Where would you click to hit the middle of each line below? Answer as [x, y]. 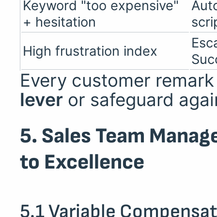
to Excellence [82, 162]
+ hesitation [60, 22]
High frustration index [90, 51]
